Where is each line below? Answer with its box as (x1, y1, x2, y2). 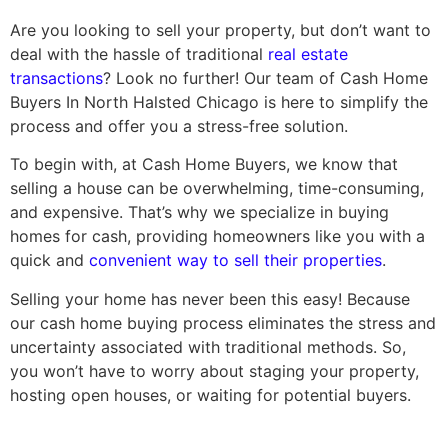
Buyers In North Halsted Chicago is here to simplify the (10, 91, 428, 112)
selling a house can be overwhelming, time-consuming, (10, 178, 424, 199)
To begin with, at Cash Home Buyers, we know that (10, 154, 398, 175)
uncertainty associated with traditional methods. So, (10, 336, 406, 357)
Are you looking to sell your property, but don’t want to (10, 19, 431, 40)
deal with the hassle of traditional (10, 43, 268, 64)
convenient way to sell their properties (89, 250, 382, 271)
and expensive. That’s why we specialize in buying (10, 202, 389, 223)
